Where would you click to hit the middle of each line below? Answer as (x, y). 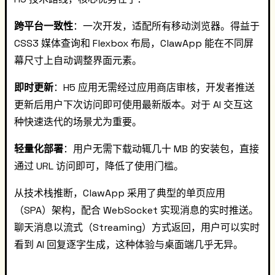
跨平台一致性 (44, 26)
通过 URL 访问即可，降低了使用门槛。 (99, 166)
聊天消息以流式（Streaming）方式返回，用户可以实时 (137, 227)
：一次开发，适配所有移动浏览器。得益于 (166, 26)
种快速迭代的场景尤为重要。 (78, 122)
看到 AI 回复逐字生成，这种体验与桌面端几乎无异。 (129, 245)
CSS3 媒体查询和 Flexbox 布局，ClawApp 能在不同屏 (134, 43)
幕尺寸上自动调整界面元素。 (78, 60)
